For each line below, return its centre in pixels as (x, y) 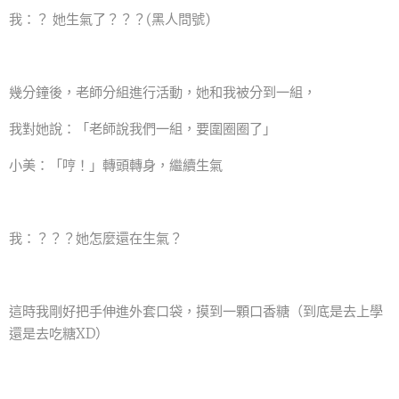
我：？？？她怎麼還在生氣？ (96, 239)
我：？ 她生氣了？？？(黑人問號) (110, 20)
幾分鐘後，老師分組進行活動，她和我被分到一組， (163, 93)
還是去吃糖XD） (59, 334)
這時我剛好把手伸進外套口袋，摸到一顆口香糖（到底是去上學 (196, 312)
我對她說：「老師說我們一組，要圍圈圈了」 (142, 129)
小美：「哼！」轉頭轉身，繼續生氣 (116, 166)
